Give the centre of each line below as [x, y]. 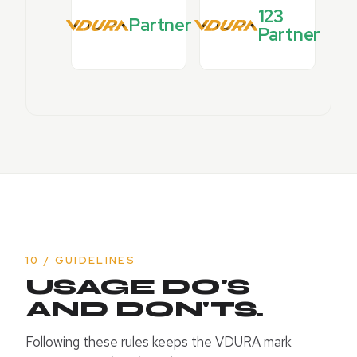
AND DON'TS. [145, 310]
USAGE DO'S [138, 287]
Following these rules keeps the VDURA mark [159, 342]
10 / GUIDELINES [81, 261]
